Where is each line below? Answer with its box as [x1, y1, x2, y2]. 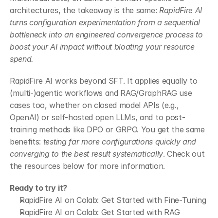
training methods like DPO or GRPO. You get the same [10, 124, 205, 134]
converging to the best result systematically [10, 148, 163, 159]
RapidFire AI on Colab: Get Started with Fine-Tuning [19, 195, 206, 205]
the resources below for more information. [10, 161, 165, 171]
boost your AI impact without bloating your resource [10, 41, 195, 52]
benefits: [10, 136, 43, 146]
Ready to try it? [10, 182, 67, 193]
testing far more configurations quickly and [43, 136, 197, 146]
